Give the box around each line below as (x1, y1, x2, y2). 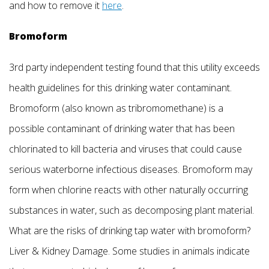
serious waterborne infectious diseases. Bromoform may (9, 162, 252, 176)
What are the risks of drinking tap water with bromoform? (9, 223, 250, 237)
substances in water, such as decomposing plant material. (9, 203, 254, 217)
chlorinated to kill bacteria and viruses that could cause (9, 142, 242, 156)
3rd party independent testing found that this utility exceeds (9, 60, 260, 74)
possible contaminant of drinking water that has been (9, 121, 235, 135)
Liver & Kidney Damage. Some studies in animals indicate (9, 244, 250, 258)
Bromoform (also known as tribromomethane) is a (9, 101, 223, 115)
